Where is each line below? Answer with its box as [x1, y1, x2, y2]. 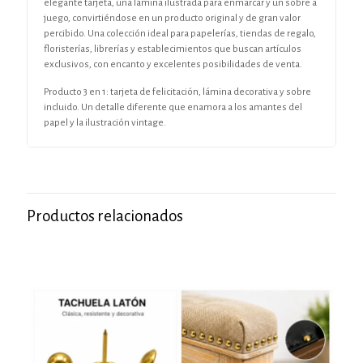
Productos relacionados [27, 207, 183, 224]
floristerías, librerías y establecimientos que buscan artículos [44, 44, 301, 54]
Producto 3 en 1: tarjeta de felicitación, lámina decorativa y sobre [44, 87, 311, 97]
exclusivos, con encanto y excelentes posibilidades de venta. [44, 59, 302, 70]
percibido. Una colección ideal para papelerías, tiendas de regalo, [44, 28, 316, 39]
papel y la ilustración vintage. [44, 117, 166, 128]
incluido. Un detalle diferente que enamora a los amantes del [44, 102, 302, 113]
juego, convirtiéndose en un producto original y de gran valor [44, 13, 301, 23]
